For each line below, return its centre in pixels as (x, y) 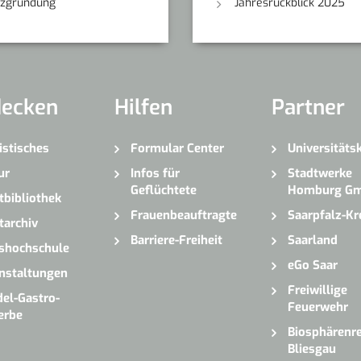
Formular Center (177, 148)
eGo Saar (312, 265)
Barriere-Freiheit (176, 240)
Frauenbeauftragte (183, 215)
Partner (308, 107)
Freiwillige (317, 290)
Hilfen (143, 107)
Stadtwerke (320, 173)
